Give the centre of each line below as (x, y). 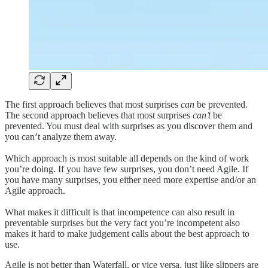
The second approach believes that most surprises (99, 115)
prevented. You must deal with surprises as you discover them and (129, 126)
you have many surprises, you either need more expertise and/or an (130, 179)
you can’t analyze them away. (61, 136)
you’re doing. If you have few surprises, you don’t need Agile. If (127, 169)
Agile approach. (35, 190)
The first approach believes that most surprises (93, 104)
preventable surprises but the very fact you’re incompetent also (122, 223)
